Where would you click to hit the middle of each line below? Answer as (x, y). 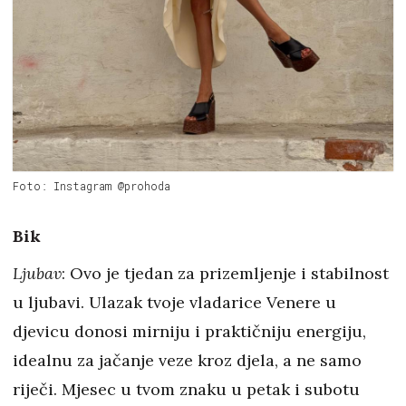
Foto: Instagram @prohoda (92, 186)
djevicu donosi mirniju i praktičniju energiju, (189, 331)
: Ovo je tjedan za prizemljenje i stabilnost (225, 273)
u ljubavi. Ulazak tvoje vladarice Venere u (174, 302)
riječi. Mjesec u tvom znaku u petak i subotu (186, 389)
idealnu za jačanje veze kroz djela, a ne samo (187, 360)
